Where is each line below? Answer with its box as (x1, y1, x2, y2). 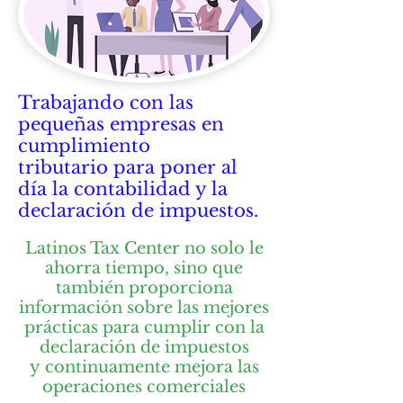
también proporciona (55, 278, 233, 298)
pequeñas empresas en (18, 113, 224, 135)
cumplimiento (18, 135, 150, 157)
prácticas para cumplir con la (23, 318, 264, 337)
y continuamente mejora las (29, 357, 259, 377)
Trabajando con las (18, 92, 193, 113)
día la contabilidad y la (18, 178, 228, 200)
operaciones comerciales (42, 377, 246, 397)
